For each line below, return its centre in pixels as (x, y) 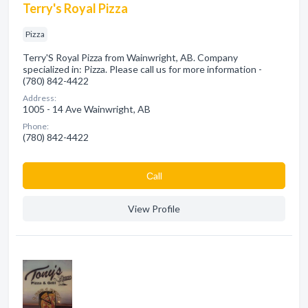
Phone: (36, 126)
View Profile (154, 209)
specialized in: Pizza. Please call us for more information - (142, 69)
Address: (40, 98)
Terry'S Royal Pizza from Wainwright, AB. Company (130, 57)
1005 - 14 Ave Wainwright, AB (87, 109)
